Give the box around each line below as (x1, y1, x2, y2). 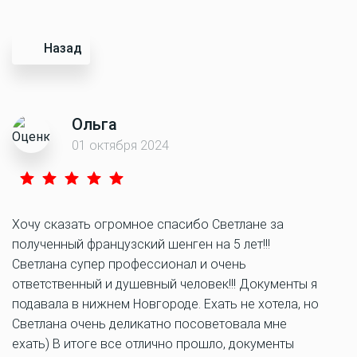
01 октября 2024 (72, 138, 169, 153)
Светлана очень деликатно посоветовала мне (12, 316, 287, 331)
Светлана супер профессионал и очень (12, 257, 246, 272)
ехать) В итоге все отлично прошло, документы (12, 336, 294, 351)
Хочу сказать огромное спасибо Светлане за (12, 217, 284, 232)
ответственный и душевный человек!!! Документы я (12, 277, 317, 292)
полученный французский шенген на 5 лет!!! (12, 237, 270, 252)
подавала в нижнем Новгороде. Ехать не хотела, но (12, 296, 319, 312)
